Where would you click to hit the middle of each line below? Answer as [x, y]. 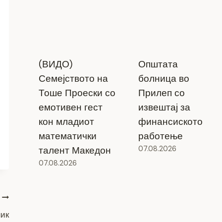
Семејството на [73, 78]
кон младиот [66, 121]
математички [67, 136]
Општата [158, 64]
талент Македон [75, 150]
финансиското [170, 121]
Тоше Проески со [77, 93]
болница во [164, 78]
